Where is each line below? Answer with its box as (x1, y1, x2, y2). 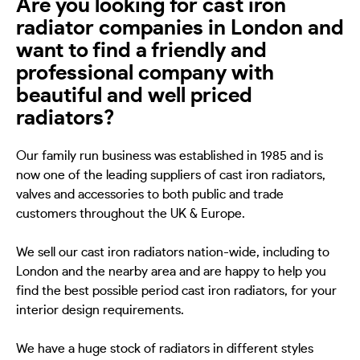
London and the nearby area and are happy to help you (16, 265, 326, 279)
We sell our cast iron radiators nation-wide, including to (16, 246, 329, 260)
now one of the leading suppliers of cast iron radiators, (16, 169, 325, 182)
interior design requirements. (16, 304, 184, 317)
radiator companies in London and (16, 17, 344, 39)
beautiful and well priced (16, 84, 252, 106)
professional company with (16, 62, 274, 84)
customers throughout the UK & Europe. (16, 207, 245, 221)
